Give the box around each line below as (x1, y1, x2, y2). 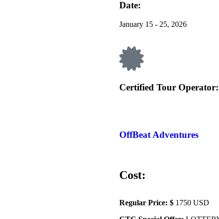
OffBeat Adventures (119, 130, 198, 140)
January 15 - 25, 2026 (119, 20, 187, 28)
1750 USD (175, 198, 209, 207)
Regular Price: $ (119, 198, 175, 207)
